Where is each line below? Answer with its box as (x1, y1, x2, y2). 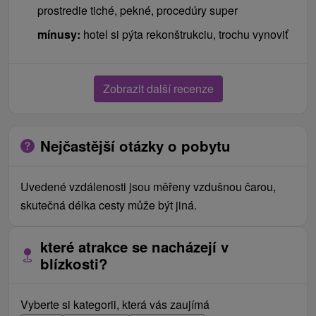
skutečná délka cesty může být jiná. (20, 196, 197, 213)
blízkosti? (40, 253, 108, 274)
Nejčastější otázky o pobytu (40, 135, 231, 156)
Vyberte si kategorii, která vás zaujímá (20, 296, 209, 312)
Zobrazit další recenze (102, 80, 214, 97)
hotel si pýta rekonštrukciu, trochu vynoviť (80, 25, 288, 42)
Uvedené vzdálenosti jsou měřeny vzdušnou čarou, (20, 178, 276, 195)
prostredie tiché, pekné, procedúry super (37, 1, 238, 18)
